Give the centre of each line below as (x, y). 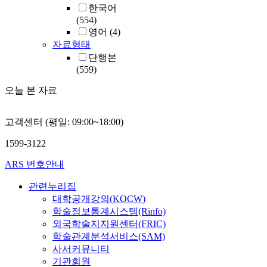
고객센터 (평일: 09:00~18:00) (64, 122)
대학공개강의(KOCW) (99, 199)
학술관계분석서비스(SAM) (109, 237)
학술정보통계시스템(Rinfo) (109, 212)
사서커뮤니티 (81, 249)
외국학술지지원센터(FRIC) (109, 224)
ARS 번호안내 (35, 164)
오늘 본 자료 (31, 91)
